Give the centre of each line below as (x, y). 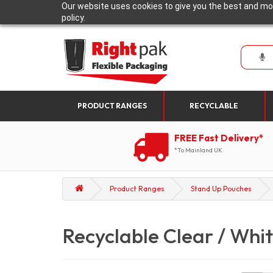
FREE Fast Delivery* (219, 138)
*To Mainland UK (198, 150)
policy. (73, 18)
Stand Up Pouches (221, 189)
